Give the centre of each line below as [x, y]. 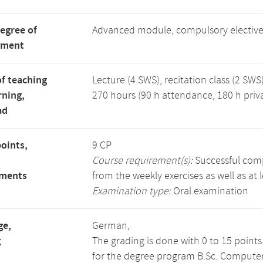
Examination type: [131, 191]
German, [111, 226]
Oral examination [210, 191]
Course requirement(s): [142, 161]
